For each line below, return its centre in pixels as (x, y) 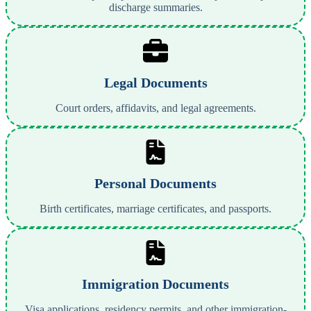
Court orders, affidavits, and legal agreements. (155, 108)
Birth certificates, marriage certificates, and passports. (155, 209)
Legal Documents (155, 83)
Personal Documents (155, 184)
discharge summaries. (155, 8)
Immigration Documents (155, 284)
